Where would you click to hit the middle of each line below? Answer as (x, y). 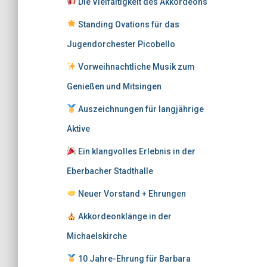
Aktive (78, 129)
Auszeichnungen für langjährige (140, 109)
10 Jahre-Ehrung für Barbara (133, 259)
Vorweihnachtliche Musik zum (135, 67)
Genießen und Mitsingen (114, 86)
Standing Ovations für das (128, 24)
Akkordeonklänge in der (124, 216)
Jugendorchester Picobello (121, 44)
